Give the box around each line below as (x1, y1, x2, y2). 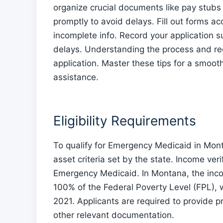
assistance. (53, 72, 99, 82)
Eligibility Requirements (53, 112, 196, 128)
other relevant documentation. (53, 210, 174, 220)
